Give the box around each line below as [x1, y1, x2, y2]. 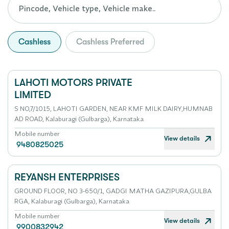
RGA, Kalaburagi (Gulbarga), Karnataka [14, 197, 129, 205]
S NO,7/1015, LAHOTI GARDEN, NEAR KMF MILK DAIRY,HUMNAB [14, 104, 213, 112]
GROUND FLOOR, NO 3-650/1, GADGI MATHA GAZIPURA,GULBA [14, 187, 212, 195]
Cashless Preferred [76, 37, 144, 47]
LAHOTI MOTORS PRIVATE [14, 77, 132, 88]
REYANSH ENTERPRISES [14, 171, 120, 183]
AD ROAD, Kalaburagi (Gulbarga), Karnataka [14, 114, 144, 123]
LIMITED [14, 89, 51, 101]
